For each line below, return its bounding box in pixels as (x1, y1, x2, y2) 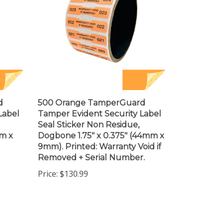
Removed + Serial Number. (38, 144, 145, 154)
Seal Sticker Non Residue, (38, 111, 139, 121)
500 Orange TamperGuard (38, 90, 145, 99)
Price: (38, 160, 58, 171)
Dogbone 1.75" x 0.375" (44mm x (38, 122, 164, 132)
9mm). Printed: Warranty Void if (38, 133, 161, 143)
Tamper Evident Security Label (38, 101, 161, 110)
